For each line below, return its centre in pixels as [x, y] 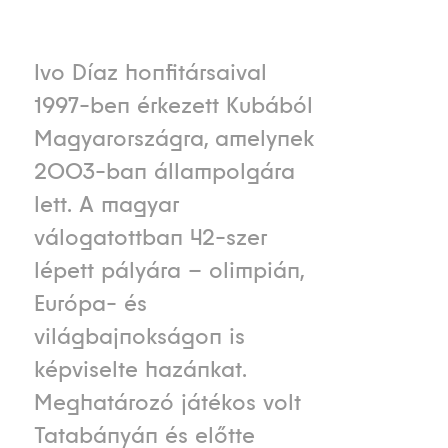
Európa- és [90, 303]
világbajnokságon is [139, 336]
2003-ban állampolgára [164, 171]
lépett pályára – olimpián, [168, 270]
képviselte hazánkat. [140, 369]
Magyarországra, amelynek [173, 138]
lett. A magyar [106, 204]
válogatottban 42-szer [150, 237]
